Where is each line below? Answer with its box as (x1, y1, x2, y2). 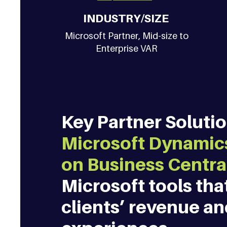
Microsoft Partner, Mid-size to (64, 30, 188, 41)
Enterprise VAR (96, 43, 158, 54)
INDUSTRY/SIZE (83, 12, 169, 25)
